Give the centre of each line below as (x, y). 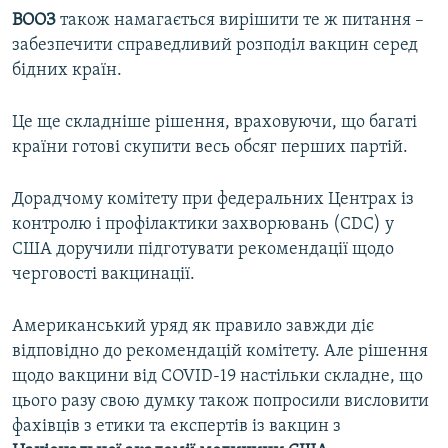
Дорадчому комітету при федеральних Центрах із (213, 199)
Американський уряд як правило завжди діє (193, 326)
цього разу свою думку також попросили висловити (220, 401)
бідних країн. (67, 70)
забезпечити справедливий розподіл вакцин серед (215, 45)
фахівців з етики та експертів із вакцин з (176, 426)
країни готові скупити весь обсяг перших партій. (210, 147)
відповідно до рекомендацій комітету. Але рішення (220, 351)
